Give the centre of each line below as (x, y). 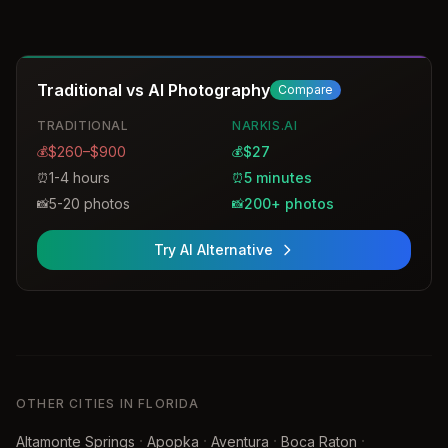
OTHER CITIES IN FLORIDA (108, 403)
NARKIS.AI (265, 125)
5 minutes (278, 177)
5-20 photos (89, 203)
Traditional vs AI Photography (153, 90)
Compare (305, 89)
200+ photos (289, 203)
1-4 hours (79, 177)
